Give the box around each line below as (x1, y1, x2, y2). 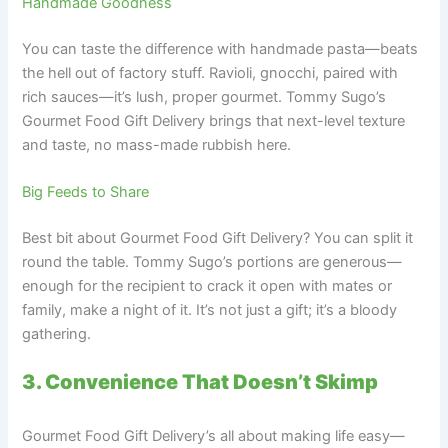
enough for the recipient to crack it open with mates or (22, 277, 393, 296)
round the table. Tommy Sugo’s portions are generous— (22, 253, 403, 272)
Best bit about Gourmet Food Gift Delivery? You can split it (22, 229, 414, 248)
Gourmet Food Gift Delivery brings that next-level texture (22, 111, 406, 130)
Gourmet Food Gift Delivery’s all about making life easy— (22, 426, 406, 445)
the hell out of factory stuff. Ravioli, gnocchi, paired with (22, 63, 399, 82)
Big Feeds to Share (22, 183, 150, 202)
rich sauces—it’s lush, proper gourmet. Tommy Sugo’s (22, 87, 387, 106)
